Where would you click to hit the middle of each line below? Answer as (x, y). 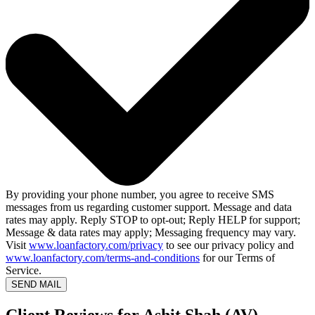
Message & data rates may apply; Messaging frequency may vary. (151, 233)
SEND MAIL (36, 285)
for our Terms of (237, 258)
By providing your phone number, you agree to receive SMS (140, 195)
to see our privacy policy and (229, 245)
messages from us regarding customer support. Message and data (149, 207)
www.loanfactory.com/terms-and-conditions (103, 258)
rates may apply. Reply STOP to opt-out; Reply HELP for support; (153, 220)
